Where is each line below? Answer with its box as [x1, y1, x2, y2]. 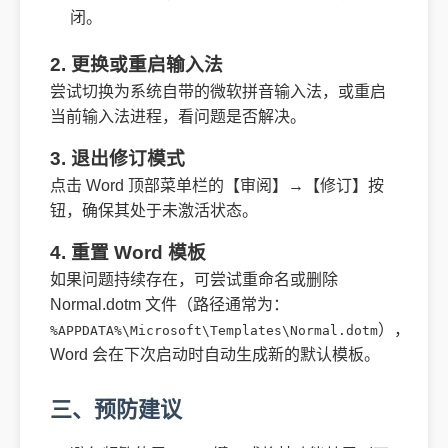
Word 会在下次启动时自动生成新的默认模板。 [50, 346, 380, 363]
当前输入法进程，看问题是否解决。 [50, 108, 306, 125]
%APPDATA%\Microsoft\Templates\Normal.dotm [50, 323, 378, 338]
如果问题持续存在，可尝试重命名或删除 [50, 271, 338, 288]
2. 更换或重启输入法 [50, 54, 223, 75]
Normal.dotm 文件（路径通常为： [50, 296, 289, 313]
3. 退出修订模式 [50, 148, 185, 169]
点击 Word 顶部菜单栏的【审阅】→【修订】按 [50, 177, 384, 194]
